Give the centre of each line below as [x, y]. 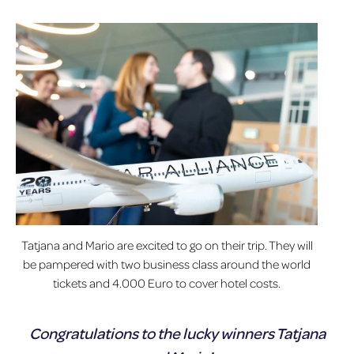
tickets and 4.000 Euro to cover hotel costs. [167, 282]
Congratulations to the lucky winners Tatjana [177, 333]
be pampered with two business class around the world [167, 264]
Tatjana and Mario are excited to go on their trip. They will [167, 245]
